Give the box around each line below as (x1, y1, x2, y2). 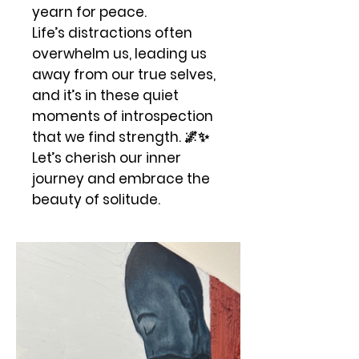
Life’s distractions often (32, 22, 192, 42)
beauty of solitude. (32, 189, 160, 209)
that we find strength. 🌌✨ (32, 127, 209, 147)
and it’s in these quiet (32, 85, 179, 105)
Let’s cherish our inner (32, 147, 181, 167)
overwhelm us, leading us (32, 43, 207, 63)
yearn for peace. (32, 2, 147, 22)
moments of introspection (32, 106, 213, 126)
